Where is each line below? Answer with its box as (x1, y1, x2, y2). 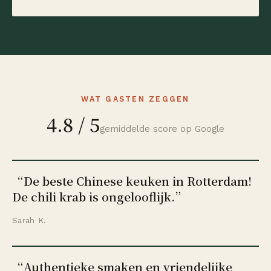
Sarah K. (12, 215, 47, 225)
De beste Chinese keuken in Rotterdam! (24, 172, 252, 189)
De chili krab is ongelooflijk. (12, 188, 175, 204)
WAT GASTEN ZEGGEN (81, 94, 190, 103)
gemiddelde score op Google (100, 124, 224, 134)
